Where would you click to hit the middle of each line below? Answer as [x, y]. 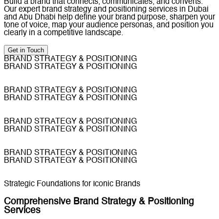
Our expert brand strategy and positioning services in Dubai [106, 10]
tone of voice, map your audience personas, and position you [109, 26]
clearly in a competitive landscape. [64, 33]
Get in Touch [26, 50]
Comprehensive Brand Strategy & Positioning [99, 202]
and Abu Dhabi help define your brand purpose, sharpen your [109, 18]
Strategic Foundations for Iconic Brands [72, 185]
